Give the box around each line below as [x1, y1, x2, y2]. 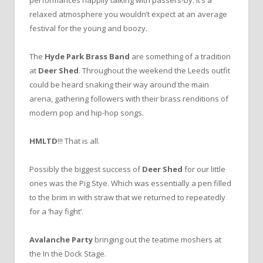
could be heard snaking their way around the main [29, 79, 209, 90]
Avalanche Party [29, 234, 93, 245]
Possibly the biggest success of [29, 164, 142, 175]
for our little [184, 164, 225, 175]
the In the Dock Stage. [29, 248, 106, 259]
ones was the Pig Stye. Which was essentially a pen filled [29, 178, 231, 189]
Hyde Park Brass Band [45, 50, 130, 62]
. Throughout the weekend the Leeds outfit [79, 65, 230, 76]
